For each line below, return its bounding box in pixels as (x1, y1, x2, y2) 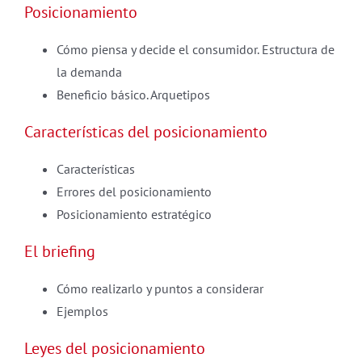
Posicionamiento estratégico (57, 206, 212, 222)
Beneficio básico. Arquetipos (57, 86, 210, 103)
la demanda (57, 64, 122, 80)
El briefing (24, 241, 95, 262)
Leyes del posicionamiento (24, 338, 205, 359)
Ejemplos (57, 303, 108, 319)
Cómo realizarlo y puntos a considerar (57, 280, 263, 297)
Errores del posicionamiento (57, 183, 212, 200)
